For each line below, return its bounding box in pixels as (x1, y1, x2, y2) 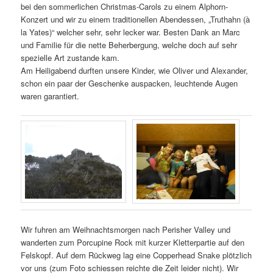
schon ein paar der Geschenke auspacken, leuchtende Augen (21, 77, 238, 90)
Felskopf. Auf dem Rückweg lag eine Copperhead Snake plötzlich (21, 249, 252, 261)
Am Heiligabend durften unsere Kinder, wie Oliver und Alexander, (21, 65, 249, 77)
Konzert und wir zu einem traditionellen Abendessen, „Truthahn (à (21, 13, 250, 26)
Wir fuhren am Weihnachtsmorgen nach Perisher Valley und (21, 224, 231, 236)
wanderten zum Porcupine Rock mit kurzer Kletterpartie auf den (21, 236, 245, 249)
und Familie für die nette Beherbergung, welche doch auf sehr (21, 39, 238, 51)
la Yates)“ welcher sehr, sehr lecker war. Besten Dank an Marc (21, 26, 241, 38)
